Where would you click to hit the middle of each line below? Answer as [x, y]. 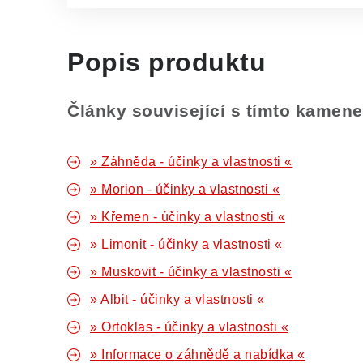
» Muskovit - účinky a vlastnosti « [191, 272]
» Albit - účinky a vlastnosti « [177, 299]
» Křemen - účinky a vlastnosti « [188, 217]
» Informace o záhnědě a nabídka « [198, 354]
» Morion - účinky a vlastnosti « [185, 189]
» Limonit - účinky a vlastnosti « [186, 244]
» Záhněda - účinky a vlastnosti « [191, 162]
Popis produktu [167, 62]
